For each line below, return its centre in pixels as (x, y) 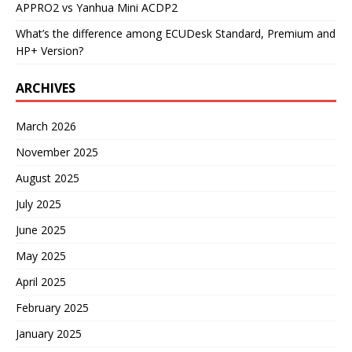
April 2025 (41, 282)
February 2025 (52, 308)
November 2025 (57, 152)
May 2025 (41, 256)
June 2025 (41, 230)
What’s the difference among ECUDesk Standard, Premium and (176, 34)
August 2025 (48, 178)
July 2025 (38, 204)
